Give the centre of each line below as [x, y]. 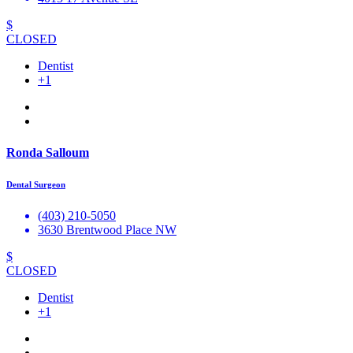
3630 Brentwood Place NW [107, 229]
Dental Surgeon [36, 184]
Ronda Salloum [48, 152]
